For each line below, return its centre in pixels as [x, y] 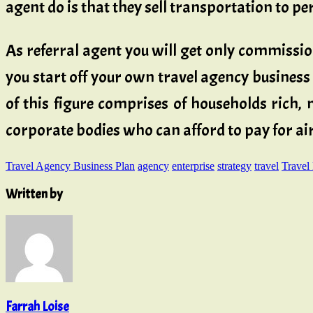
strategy [234, 166]
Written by [34, 194]
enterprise [193, 166]
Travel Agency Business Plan [70, 166]
